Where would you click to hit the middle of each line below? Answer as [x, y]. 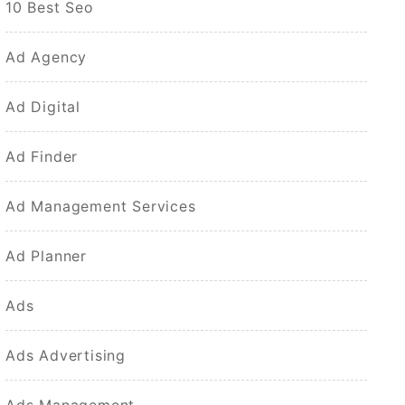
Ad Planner [46, 255]
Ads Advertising [66, 355]
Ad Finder [42, 156]
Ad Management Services [101, 206]
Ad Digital [43, 106]
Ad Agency [47, 57]
